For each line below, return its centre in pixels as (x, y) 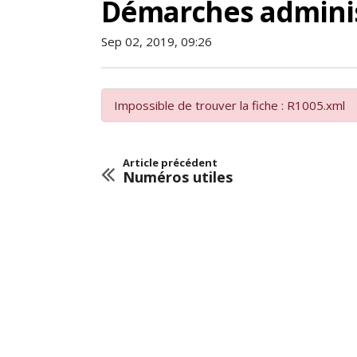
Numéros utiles (178, 177)
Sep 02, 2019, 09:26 (157, 41)
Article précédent (170, 163)
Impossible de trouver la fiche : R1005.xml (229, 105)
